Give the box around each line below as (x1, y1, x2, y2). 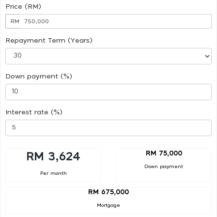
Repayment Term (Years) (5, 37, 93, 44)
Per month (40, 170, 67, 176)
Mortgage (97, 203, 120, 208)
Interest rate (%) (5, 108, 62, 116)
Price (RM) (5, 3, 41, 10)
